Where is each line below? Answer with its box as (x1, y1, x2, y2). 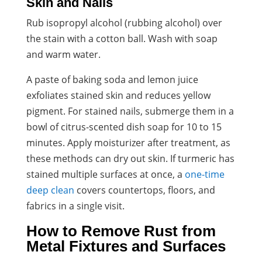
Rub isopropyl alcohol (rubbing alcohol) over (26, 16, 222, 29)
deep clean (26, 183, 74, 196)
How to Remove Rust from (26, 222, 216, 240)
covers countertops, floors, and (74, 183, 215, 196)
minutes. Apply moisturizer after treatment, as (26, 136, 230, 149)
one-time (184, 167, 225, 181)
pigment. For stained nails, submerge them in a (26, 104, 234, 118)
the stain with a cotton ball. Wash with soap (26, 32, 218, 45)
